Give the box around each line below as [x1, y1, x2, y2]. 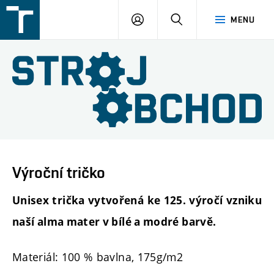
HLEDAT [182, 14, 215, 24]
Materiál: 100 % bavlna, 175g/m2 [12, 249, 183, 264]
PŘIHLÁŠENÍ [143, 14, 193, 24]
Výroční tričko [12, 163, 105, 182]
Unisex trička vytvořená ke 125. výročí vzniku [12, 193, 262, 208]
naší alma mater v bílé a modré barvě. [12, 215, 217, 229]
